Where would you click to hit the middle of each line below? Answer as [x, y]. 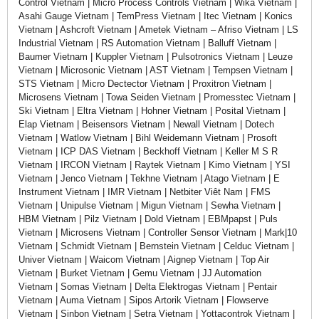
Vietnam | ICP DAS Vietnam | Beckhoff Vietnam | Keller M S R [148, 151]
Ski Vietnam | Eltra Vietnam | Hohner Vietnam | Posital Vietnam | [152, 110]
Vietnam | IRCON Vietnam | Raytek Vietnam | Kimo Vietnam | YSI [155, 164]
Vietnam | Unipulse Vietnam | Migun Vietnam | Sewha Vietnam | [150, 205]
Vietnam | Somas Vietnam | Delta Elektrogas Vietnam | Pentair [148, 286]
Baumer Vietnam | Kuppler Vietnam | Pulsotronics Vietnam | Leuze [156, 56]
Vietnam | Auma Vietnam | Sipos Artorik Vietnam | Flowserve [143, 300]
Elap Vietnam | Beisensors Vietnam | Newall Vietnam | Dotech [146, 124]
